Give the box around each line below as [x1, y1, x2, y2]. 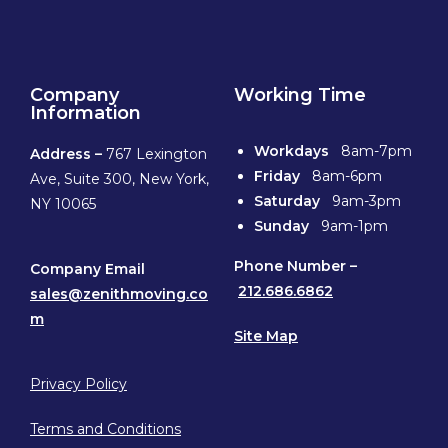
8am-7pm [341, 142, 412, 161]
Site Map [234, 327, 298, 346]
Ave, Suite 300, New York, [30, 170, 209, 189]
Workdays [254, 142, 341, 161]
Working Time [234, 84, 366, 107]
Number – [287, 257, 357, 276]
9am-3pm [332, 192, 401, 211]
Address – [30, 145, 106, 164]
